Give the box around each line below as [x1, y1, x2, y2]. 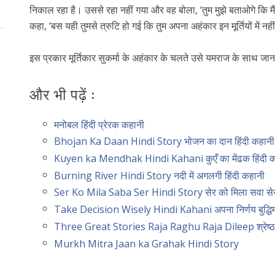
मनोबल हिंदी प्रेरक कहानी [53, 117, 144, 131]
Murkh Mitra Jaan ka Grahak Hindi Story [53, 236, 239, 250]
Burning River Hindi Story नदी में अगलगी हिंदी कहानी [53, 168, 265, 182]
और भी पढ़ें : [29, 82, 95, 104]
